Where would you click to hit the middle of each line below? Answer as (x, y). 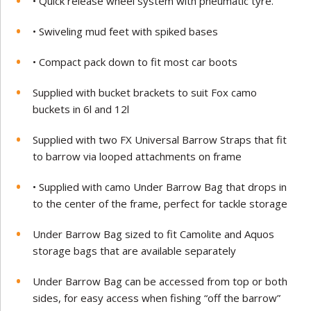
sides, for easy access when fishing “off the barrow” (157, 297)
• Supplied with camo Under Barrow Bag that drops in (160, 186)
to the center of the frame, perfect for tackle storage (160, 203)
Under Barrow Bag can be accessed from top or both (160, 281)
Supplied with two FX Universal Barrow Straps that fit (160, 139)
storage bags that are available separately (135, 250)
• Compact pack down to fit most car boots (135, 61)
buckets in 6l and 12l (81, 109)
